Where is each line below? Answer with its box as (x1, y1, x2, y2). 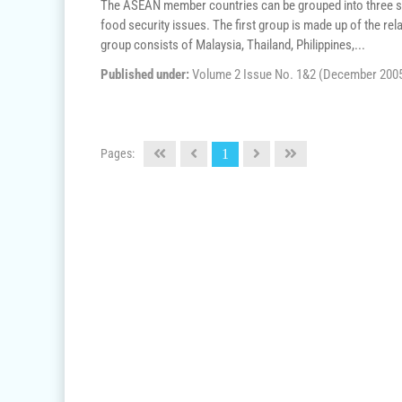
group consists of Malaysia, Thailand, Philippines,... (100, 37, 365, 53)
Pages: (100, 145, 135, 161)
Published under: (100, 66, 192, 83)
